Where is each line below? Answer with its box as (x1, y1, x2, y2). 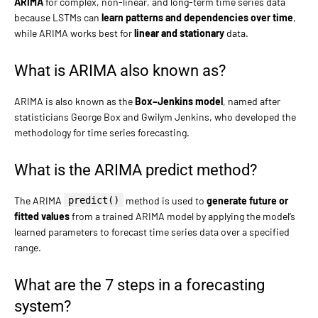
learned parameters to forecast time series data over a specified (14, 225, 290, 238)
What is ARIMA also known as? (14, 61, 226, 79)
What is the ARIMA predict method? (14, 160, 257, 179)
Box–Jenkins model (135, 94, 223, 107)
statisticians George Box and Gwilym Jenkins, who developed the (14, 110, 296, 123)
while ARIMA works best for (14, 26, 134, 39)
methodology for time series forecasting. (14, 126, 190, 138)
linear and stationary (134, 26, 224, 39)
